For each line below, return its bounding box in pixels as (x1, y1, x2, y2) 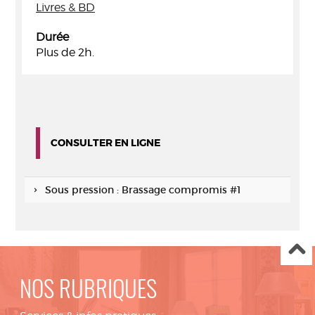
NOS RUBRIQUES (20, 280, 157, 303)
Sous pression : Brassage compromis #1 (44, 184, 240, 196)
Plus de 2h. (36, 46, 94, 59)
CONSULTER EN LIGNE (51, 136, 160, 149)
